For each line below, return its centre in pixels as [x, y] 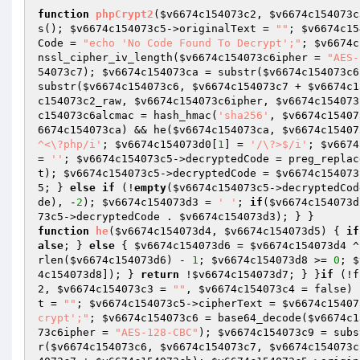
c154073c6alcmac [86, 115]
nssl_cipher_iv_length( [108, 57]
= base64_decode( [253, 318]
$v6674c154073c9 [266, 332]
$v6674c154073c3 [105, 289]
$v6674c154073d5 [272, 231]
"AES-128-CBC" [157, 332]
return [160, 274]
